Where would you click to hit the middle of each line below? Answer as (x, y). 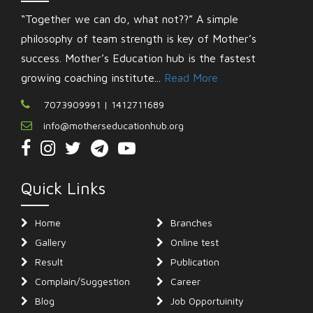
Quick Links (63, 188)
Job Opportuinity (207, 300)
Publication (195, 261)
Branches (191, 222)
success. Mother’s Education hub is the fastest (138, 58)
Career (185, 281)
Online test (195, 242)
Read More (191, 77)
